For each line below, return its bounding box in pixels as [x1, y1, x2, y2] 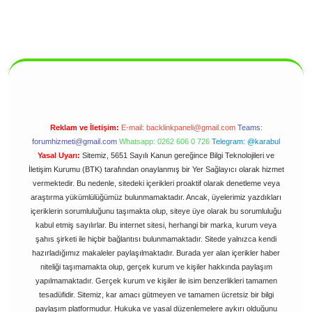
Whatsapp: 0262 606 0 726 [119, 136, 210, 146]
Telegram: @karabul [212, 136, 280, 146]
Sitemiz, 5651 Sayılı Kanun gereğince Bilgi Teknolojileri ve [80, 150, 274, 159]
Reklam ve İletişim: [49, 123, 119, 132]
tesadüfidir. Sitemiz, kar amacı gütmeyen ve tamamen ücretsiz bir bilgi [38, 290, 274, 299]
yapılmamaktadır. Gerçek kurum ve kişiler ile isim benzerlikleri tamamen [35, 276, 277, 285]
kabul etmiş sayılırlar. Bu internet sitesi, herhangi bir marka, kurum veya [36, 220, 276, 229]
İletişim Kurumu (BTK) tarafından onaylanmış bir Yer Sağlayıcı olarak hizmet [28, 164, 284, 173]
